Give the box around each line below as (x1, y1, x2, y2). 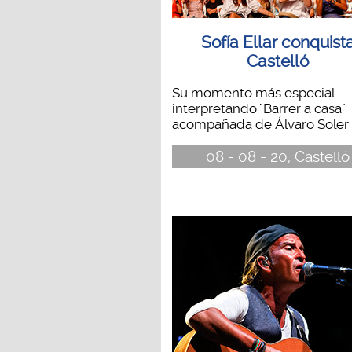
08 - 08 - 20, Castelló (206, 147, 350, 166)
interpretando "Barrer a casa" (171, 100, 345, 116)
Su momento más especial (171, 84, 335, 101)
